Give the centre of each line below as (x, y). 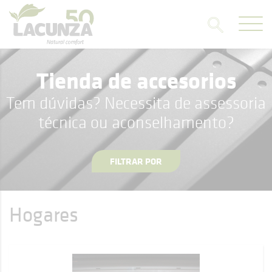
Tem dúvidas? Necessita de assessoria (136, 103)
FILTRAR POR (136, 161)
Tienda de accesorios (136, 80)
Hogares (44, 214)
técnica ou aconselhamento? (136, 122)
